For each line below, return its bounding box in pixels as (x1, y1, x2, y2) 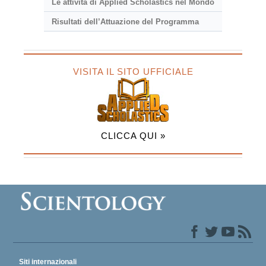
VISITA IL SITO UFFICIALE (72, 66, 194, 77)
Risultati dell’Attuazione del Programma (51, 17, 199, 26)
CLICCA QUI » (100, 130, 166, 141)
